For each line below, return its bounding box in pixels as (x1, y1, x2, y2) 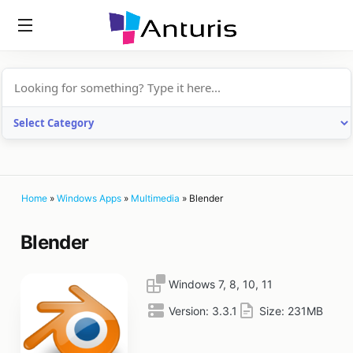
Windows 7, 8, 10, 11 (169, 277, 273, 292)
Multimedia (131, 192, 180, 204)
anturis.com (113, 49, 190, 65)
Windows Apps (57, 192, 121, 204)
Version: (169, 304, 212, 318)
